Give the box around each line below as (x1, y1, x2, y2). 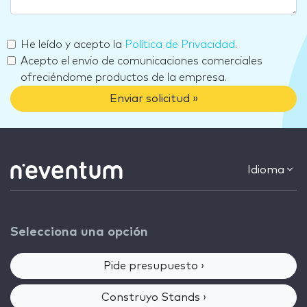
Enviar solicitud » (109, 93, 198, 104)
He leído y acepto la (21, 38, 125, 50)
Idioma (247, 164, 287, 176)
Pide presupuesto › (103, 260, 204, 272)
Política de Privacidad (125, 38, 235, 50)
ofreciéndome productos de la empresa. (21, 71, 227, 83)
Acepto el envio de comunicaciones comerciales (21, 55, 262, 66)
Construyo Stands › (101, 292, 206, 304)
